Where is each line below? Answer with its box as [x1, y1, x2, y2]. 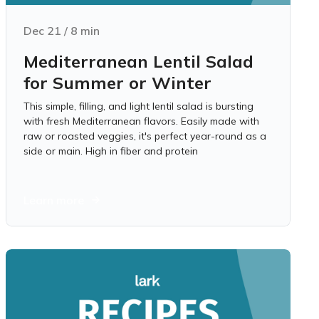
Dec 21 [23, 23, 61, 38]
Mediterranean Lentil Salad [23, 51, 253, 72]
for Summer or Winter [23, 72, 211, 93]
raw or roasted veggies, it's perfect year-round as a [23, 130, 266, 142]
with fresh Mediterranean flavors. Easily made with [23, 115, 259, 127]
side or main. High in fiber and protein [23, 145, 198, 157]
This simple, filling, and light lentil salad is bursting [23, 100, 253, 113]
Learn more [23, 193, 84, 207]
